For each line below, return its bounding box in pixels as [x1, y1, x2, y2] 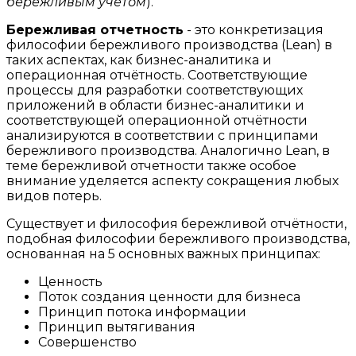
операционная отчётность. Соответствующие [6, 67, 308, 83]
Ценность [38, 273, 103, 289]
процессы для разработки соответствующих [6, 82, 303, 98]
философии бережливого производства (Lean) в [6, 37, 332, 52]
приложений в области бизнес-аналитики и [6, 97, 304, 113]
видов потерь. [6, 188, 102, 203]
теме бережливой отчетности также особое [6, 157, 296, 173]
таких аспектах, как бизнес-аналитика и [6, 52, 272, 68]
